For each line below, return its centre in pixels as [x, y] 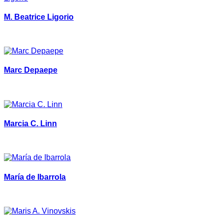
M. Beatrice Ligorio [39, 17]
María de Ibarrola [35, 177]
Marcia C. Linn [30, 124]
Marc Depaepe [31, 70]
